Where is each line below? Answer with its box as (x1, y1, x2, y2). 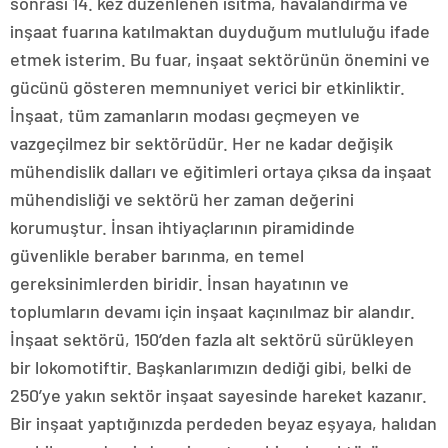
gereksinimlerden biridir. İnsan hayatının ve (10, 272, 349, 295)
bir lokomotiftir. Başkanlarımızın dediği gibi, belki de (10, 356, 412, 379)
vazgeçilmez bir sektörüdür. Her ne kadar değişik (10, 132, 393, 155)
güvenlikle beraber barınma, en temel (10, 244, 304, 267)
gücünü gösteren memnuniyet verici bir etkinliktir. (10, 76, 405, 99)
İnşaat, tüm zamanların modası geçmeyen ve (10, 104, 360, 127)
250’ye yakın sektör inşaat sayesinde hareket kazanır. (10, 384, 427, 407)
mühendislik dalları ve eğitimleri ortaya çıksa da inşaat (10, 160, 432, 183)
